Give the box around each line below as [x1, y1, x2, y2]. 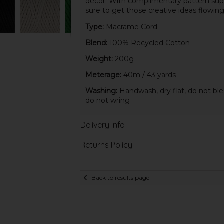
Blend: [85, 38, 107, 47]
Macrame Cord [103, 22, 157, 31]
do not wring [85, 96, 130, 105]
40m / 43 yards [121, 70, 176, 79]
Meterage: [85, 70, 121, 79]
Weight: [85, 54, 113, 63]
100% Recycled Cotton [107, 38, 190, 47]
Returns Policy [80, 139, 132, 150]
